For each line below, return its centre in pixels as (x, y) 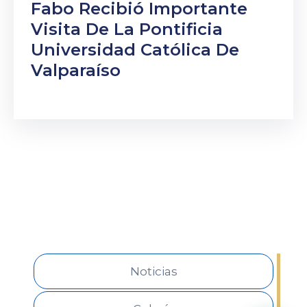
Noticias (153, 272)
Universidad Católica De (135, 50)
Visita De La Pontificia (127, 29)
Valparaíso (76, 71)
